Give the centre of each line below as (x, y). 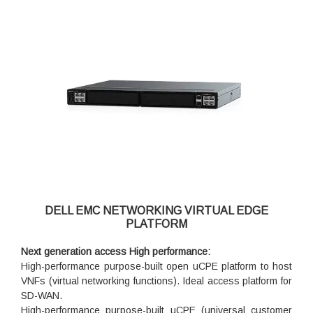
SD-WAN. (42, 296)
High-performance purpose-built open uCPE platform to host (156, 267)
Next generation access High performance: (116, 252)
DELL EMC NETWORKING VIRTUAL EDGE (156, 211)
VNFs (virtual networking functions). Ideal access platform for (156, 281)
